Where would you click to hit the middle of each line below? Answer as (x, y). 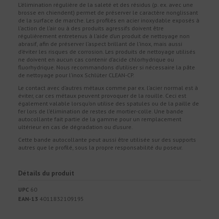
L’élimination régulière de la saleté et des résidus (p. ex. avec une (106, 5)
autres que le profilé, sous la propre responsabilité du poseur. (101, 147)
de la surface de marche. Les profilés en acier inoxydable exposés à (109, 21)
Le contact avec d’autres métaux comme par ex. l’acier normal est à (108, 88)
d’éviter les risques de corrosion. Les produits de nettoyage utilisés (107, 52)
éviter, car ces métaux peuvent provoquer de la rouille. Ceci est (102, 95)
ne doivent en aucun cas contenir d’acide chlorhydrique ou (96, 60)
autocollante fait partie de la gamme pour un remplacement (100, 119)
